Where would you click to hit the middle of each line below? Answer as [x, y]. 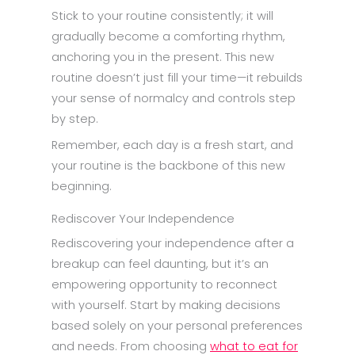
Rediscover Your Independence [143, 218]
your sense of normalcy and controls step [174, 98]
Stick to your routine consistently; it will [162, 15]
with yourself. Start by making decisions [166, 305]
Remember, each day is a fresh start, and [172, 145]
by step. [76, 118]
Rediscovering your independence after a [173, 243]
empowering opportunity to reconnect [164, 284]
